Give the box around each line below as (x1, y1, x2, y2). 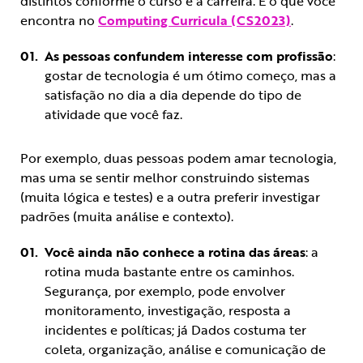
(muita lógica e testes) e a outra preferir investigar (20, 187, 320, 207)
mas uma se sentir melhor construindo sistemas (20, 168, 310, 188)
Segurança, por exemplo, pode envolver (45, 281, 285, 301)
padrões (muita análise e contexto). (20, 207, 233, 227)
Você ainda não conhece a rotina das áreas (45, 242, 305, 263)
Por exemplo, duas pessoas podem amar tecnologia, (20, 148, 336, 169)
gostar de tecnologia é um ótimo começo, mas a (45, 66, 336, 86)
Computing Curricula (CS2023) (98, 11, 291, 31)
